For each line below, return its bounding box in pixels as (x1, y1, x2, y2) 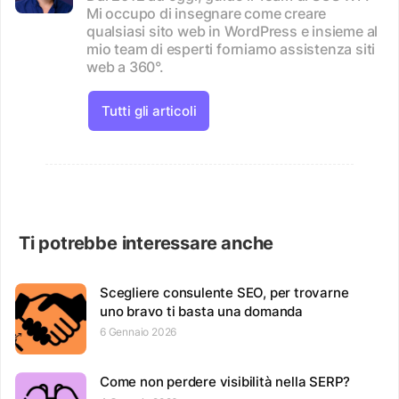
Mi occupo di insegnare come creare (86, 4, 327, 22)
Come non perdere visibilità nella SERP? (100, 372, 351, 390)
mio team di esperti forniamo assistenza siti (86, 39, 376, 58)
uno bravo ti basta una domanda (100, 302, 304, 320)
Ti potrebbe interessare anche (19, 232, 274, 254)
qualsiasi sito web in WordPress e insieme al (86, 21, 379, 40)
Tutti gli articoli (102, 102, 197, 119)
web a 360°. (86, 57, 164, 76)
